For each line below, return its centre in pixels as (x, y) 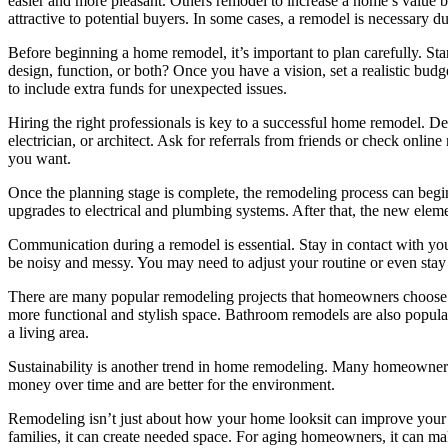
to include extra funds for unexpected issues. (147, 88)
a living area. (48, 332)
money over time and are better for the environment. (171, 384)
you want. (39, 158)
